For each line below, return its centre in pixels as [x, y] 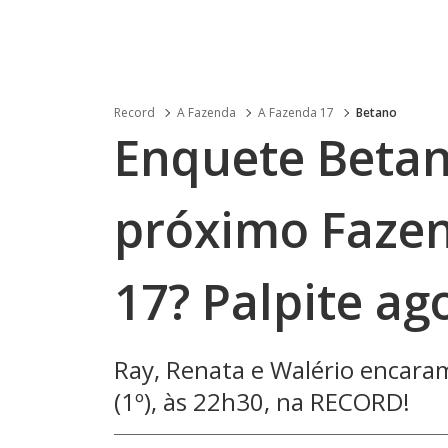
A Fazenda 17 [296, 112]
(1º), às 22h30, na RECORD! [262, 401]
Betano [376, 112]
